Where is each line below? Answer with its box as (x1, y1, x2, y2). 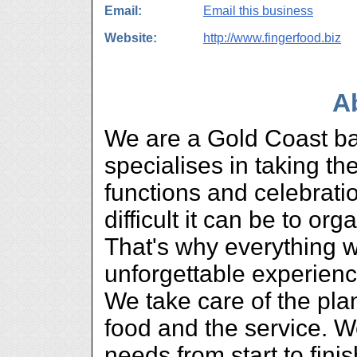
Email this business (203, 4, 313, 18)
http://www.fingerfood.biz (203, 31, 341, 45)
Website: (104, 31, 157, 45)
